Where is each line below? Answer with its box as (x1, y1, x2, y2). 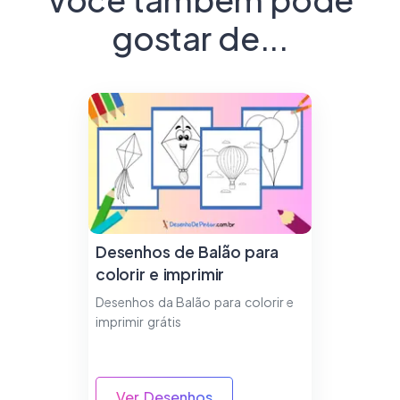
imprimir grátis (96, 312, 179, 329)
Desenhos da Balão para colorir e (96, 293, 293, 310)
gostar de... (112, 17, 288, 58)
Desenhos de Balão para (96, 241, 278, 262)
